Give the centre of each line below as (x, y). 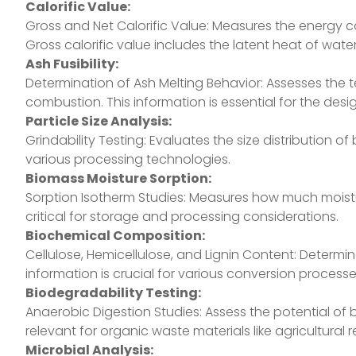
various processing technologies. (128, 160)
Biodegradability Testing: (113, 293)
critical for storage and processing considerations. (182, 217)
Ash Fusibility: (72, 64)
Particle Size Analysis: (99, 122)
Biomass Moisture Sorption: (118, 179)
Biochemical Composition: (115, 236)
